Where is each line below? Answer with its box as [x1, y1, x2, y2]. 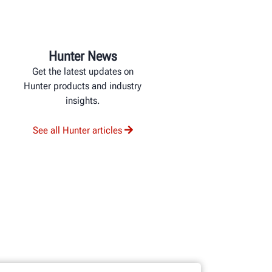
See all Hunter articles [32, 124, 122, 136]
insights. [66, 94, 100, 106]
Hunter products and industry [24, 80, 141, 92]
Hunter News [48, 48, 117, 64]
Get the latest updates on [32, 65, 134, 77]
